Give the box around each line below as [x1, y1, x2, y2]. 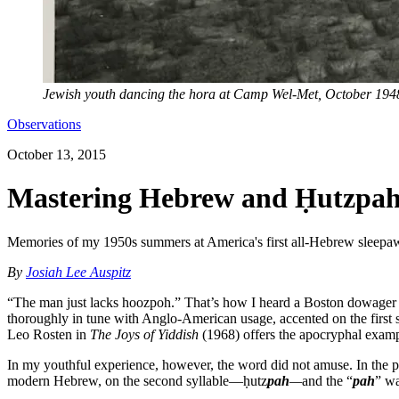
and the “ [302, 372, 353, 388]
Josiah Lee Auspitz [26, 264, 131, 280]
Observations [7, 117, 81, 132]
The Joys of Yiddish [90, 326, 199, 342]
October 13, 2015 [7, 147, 106, 162]
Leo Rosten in [7, 326, 90, 342]
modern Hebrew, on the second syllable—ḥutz [7, 372, 267, 388]
